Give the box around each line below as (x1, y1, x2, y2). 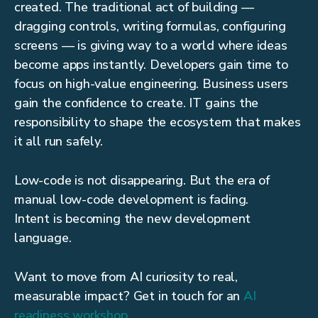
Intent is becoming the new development (14, 210, 251, 228)
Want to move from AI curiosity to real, (14, 268, 238, 286)
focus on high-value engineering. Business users (14, 75, 288, 93)
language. (14, 229, 79, 247)
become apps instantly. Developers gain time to (14, 56, 288, 74)
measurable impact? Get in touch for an (14, 287, 243, 305)
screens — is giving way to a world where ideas (14, 37, 287, 55)
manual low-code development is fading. (14, 191, 249, 209)
